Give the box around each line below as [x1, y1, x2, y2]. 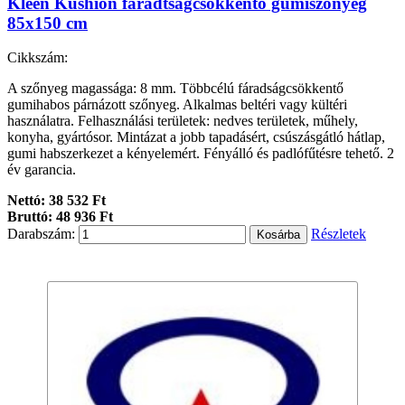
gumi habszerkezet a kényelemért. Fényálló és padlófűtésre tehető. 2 [7, 146, 394, 162]
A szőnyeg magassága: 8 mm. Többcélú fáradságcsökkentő [7, 80, 344, 97]
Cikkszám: [7, 50, 68, 66]
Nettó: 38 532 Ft [7, 193, 106, 209]
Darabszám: [7, 226, 75, 242]
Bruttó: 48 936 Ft [7, 209, 113, 225]
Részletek [311, 226, 366, 242]
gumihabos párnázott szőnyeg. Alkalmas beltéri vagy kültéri [7, 97, 347, 113]
